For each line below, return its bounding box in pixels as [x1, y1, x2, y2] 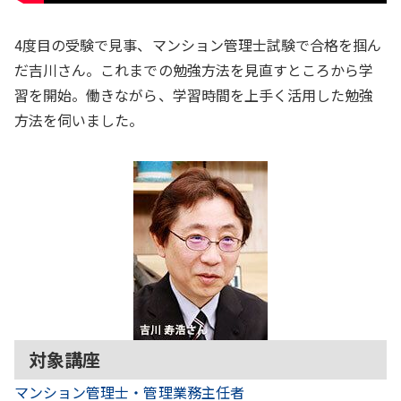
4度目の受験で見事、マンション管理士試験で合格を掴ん [14, 33, 382, 55]
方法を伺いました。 [14, 108, 144, 131]
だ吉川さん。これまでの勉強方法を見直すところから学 [14, 58, 374, 81]
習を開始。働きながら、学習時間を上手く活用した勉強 [14, 83, 374, 106]
